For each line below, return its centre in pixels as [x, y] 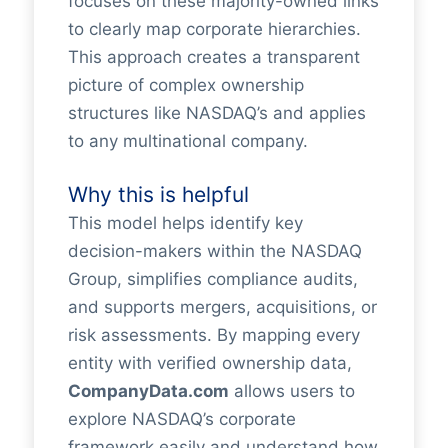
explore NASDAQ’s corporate [181, 418]
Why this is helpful [158, 194]
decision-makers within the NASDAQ [214, 250]
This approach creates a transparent [213, 57]
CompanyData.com [148, 390]
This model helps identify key [185, 222]
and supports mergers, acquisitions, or [222, 306]
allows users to [291, 390]
